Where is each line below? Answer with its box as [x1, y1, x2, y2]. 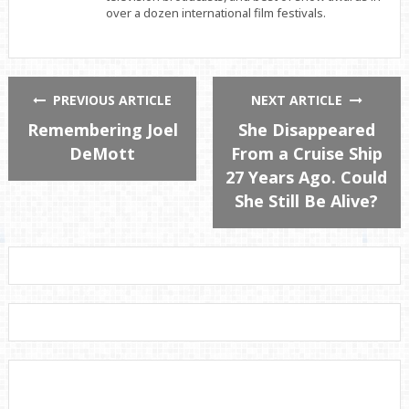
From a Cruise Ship [230, 142, 383, 165]
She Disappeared [237, 119, 375, 142]
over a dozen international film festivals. [105, 4, 326, 21]
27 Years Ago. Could [225, 166, 388, 189]
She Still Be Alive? [235, 190, 379, 213]
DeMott [69, 142, 136, 165]
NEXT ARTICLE [250, 91, 350, 110]
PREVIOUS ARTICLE [46, 91, 173, 110]
